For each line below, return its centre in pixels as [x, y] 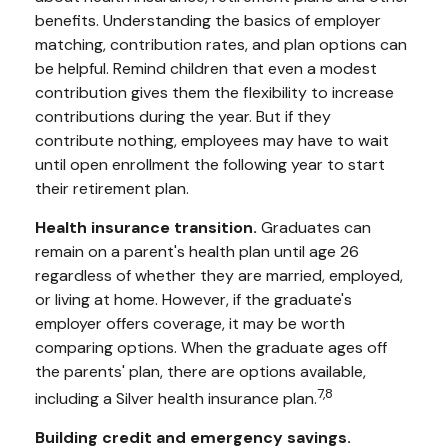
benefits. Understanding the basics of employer [208, 20]
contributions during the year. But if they [183, 116]
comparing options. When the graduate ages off [211, 347]
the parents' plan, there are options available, [200, 371]
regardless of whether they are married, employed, [219, 275]
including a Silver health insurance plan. [176, 399]
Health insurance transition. [148, 227]
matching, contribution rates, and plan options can [221, 44]
